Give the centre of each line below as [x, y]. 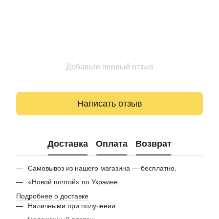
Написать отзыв [109, 103]
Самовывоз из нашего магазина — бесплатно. [102, 168]
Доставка [68, 143]
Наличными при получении [72, 206]
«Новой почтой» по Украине [73, 182]
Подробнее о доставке [52, 196]
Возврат [153, 143]
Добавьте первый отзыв [109, 67]
